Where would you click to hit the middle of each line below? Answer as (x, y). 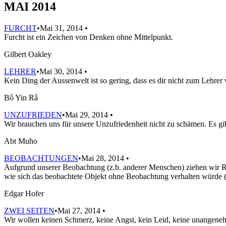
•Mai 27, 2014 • (80, 210)
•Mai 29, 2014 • (88, 115)
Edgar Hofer (24, 193)
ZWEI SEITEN (29, 210)
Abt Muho (21, 141)
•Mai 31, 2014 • (62, 28)
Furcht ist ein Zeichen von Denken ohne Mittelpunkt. (89, 37)
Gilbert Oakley (28, 54)
